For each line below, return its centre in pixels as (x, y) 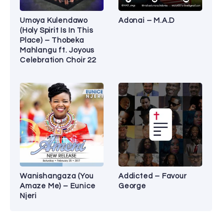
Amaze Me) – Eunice (58, 186)
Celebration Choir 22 (58, 60)
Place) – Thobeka (52, 40)
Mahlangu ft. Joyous (57, 50)
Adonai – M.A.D (147, 20)
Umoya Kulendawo (54, 20)
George (132, 186)
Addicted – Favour (153, 176)
